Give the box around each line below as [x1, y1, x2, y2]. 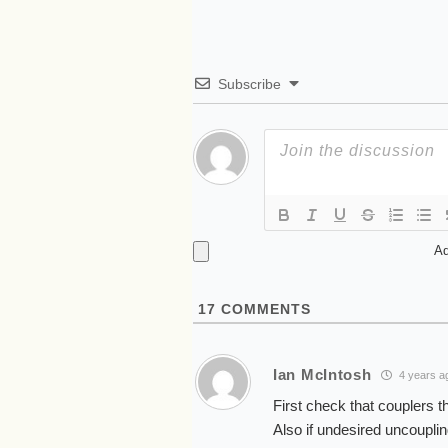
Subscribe [218, 76, 281, 92]
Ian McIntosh [273, 365, 372, 383]
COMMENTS [216, 301, 311, 317]
